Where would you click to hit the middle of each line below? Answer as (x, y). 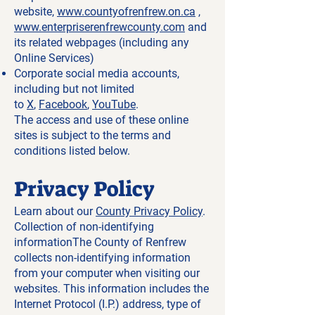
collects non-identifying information (102, 258)
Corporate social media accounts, (97, 73)
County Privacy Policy (149, 211)
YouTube (114, 104)
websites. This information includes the (111, 289)
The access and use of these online (101, 120)
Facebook (63, 104)
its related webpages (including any (102, 43)
